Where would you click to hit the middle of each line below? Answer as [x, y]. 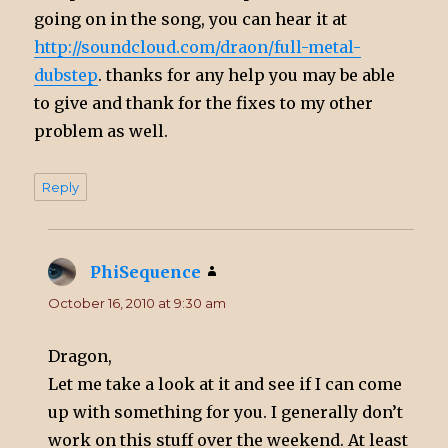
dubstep [66, 74]
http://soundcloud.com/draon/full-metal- [198, 46]
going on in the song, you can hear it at [191, 18]
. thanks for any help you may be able [247, 74]
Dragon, [80, 355]
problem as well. [101, 130]
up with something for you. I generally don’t [226, 411]
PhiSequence [146, 271]
